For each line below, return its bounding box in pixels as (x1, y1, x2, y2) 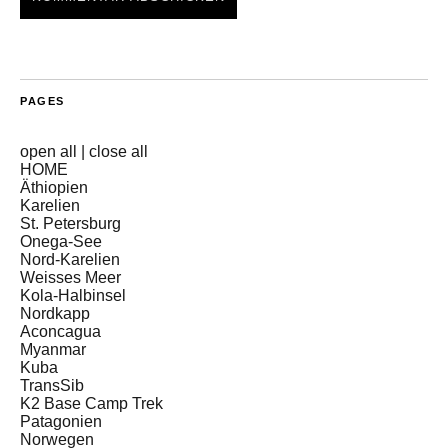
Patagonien (20, 413, 102, 431)
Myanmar (20, 341, 86, 359)
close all (89, 143, 148, 161)
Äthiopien (20, 179, 88, 197)
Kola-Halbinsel (20, 287, 126, 305)
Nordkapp (20, 305, 90, 323)
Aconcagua (20, 323, 101, 341)
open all (20, 143, 77, 161)
